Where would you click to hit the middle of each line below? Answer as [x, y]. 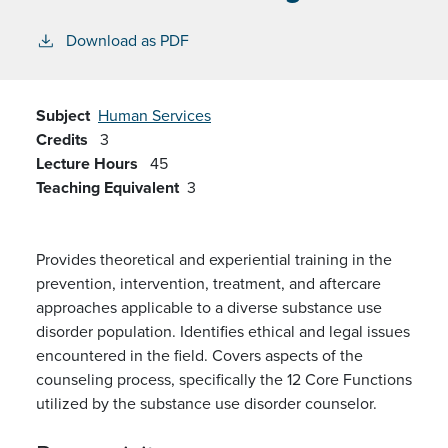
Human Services [154, 115]
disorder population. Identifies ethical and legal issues [223, 331]
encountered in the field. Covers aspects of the [199, 355]
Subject [63, 115]
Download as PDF [127, 40]
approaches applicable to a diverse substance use [209, 307]
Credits [62, 139]
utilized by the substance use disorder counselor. [206, 403]
